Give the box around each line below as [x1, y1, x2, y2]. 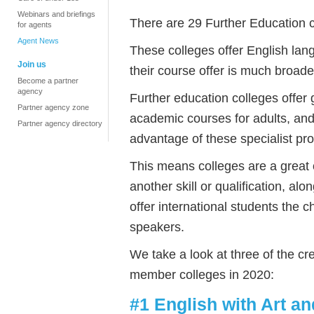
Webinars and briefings [18, 10, 95, 18]
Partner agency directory [18, 119, 102, 128]
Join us [18, 60, 46, 69]
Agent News [18, 36, 59, 45]
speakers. [130, 219, 188, 235]
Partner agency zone [18, 103, 89, 111]
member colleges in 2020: [130, 267, 274, 282]
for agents [18, 20, 52, 29]
